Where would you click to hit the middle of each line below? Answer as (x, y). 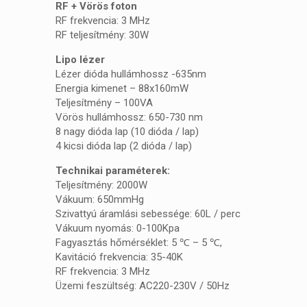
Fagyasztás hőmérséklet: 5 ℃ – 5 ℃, (139, 242)
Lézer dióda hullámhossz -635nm (131, 74)
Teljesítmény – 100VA (105, 102)
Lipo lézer (81, 59)
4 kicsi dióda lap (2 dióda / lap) (124, 146)
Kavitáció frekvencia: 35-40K (120, 257)
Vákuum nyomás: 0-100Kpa (118, 228)
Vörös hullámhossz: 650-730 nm (130, 117)
